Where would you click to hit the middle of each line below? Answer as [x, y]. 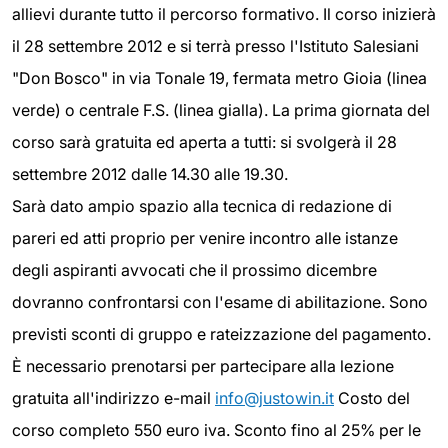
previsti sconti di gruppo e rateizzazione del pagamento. [221, 333]
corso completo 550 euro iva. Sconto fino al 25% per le [216, 429]
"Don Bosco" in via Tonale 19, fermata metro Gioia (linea [219, 77]
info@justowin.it [274, 397]
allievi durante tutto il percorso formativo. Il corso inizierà [224, 13]
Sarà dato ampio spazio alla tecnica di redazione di [202, 205]
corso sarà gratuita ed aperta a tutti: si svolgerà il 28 [204, 141]
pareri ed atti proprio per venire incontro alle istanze [205, 237]
